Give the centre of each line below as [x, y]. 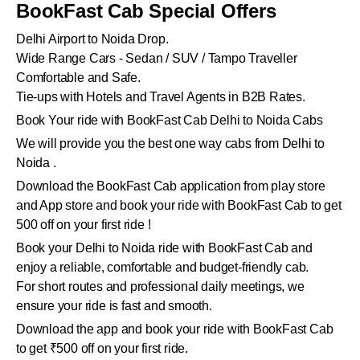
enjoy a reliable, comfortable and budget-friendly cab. [163, 268]
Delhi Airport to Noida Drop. [92, 39]
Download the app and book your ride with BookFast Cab [175, 329]
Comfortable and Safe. [78, 78]
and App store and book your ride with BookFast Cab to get [179, 206]
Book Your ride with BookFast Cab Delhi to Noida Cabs [170, 121]
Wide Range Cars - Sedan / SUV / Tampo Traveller [157, 59]
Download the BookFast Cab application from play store [171, 186]
